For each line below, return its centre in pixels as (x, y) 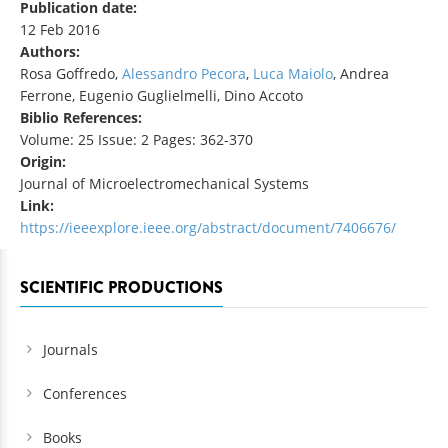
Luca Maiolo (293, 74)
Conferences (85, 394)
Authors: (52, 52)
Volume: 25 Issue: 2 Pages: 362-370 (136, 140)
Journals (70, 350)
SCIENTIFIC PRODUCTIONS (121, 288)
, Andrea (361, 74)
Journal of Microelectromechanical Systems (164, 184)
